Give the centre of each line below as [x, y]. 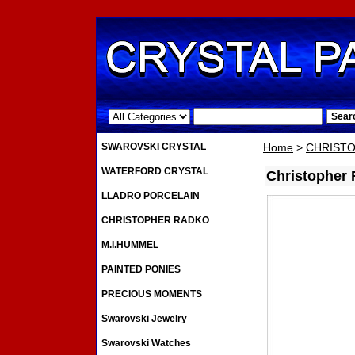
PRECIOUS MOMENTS [152, 294]
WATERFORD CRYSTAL [155, 172]
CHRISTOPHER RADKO [155, 221]
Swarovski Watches [146, 344]
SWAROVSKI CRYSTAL [154, 147]
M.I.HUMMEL [130, 245]
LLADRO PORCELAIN [151, 196]
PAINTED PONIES [141, 270]
